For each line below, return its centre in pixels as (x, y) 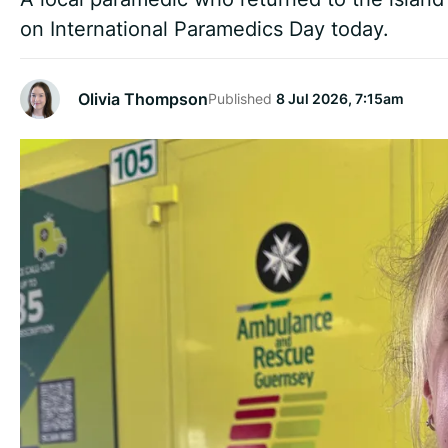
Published (242, 99)
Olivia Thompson (143, 98)
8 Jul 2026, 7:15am (340, 99)
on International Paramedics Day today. (204, 28)
